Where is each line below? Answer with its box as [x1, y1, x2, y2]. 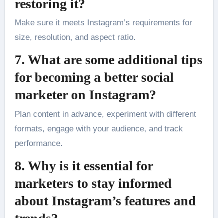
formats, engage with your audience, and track [14, 124, 183, 133]
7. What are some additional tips [14, 52, 202, 68]
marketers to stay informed [14, 175, 172, 191]
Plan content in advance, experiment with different [14, 109, 196, 119]
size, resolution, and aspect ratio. [14, 33, 136, 42]
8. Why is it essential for [14, 158, 153, 173]
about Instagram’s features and [14, 193, 196, 208]
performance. [14, 138, 63, 148]
